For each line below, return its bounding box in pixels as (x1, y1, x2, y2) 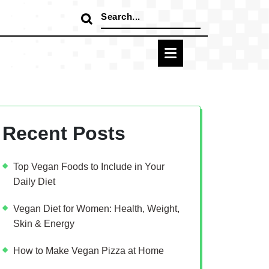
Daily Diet (13, 176, 55, 187)
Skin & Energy (13, 218, 74, 229)
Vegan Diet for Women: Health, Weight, (13, 203, 180, 214)
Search (100, 7, 131, 18)
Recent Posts (2, 122, 125, 144)
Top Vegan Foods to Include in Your (13, 161, 165, 172)
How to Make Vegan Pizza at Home (13, 245, 164, 256)
